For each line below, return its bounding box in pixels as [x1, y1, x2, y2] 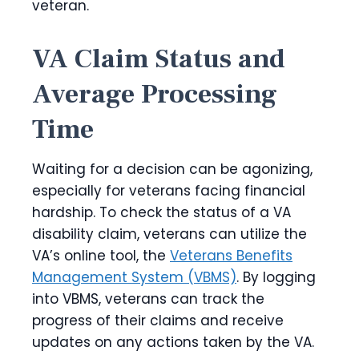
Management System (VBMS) [32, 268, 236, 288]
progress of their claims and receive [32, 311, 284, 331]
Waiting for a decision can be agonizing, [32, 159, 313, 179]
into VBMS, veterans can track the [32, 289, 264, 309]
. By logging [236, 268, 316, 288]
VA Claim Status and [32, 41, 285, 77]
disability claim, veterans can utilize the [32, 224, 307, 244]
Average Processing [32, 76, 277, 112]
